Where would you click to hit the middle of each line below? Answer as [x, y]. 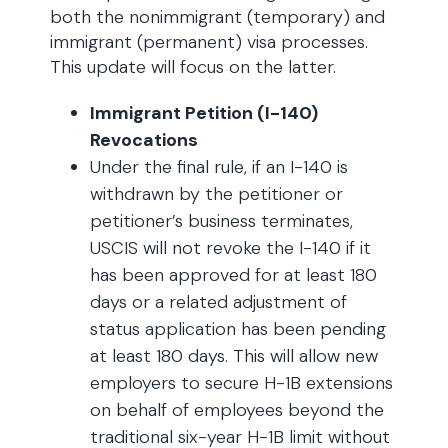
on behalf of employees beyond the [237, 410]
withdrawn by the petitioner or [216, 194]
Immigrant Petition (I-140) [204, 113]
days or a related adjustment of [218, 302]
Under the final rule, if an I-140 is [219, 167]
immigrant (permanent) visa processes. [209, 42]
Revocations [144, 140]
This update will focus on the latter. [193, 67]
